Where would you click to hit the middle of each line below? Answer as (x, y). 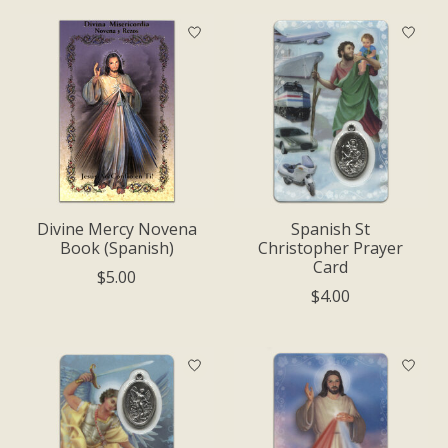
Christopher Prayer (331, 247)
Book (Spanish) (116, 247)
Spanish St (331, 228)
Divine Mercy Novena (116, 228)
